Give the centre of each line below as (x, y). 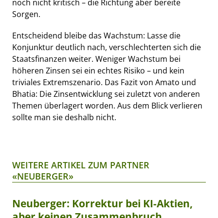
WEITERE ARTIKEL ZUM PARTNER (81, 165)
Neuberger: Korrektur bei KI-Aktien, (102, 203)
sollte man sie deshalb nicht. (64, 117)
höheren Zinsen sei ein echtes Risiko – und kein (98, 70)
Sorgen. (26, 14)
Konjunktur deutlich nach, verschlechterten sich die (107, 47)
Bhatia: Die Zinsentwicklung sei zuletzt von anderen (106, 94)
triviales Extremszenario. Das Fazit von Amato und (104, 82)
